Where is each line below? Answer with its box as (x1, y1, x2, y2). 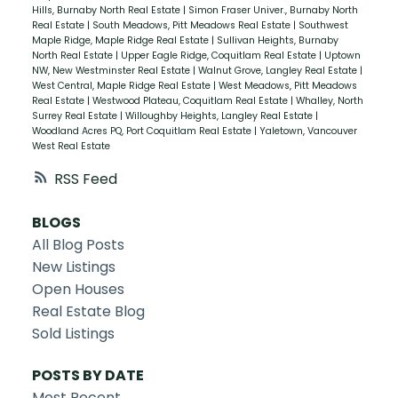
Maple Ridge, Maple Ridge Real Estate (31, 33, 211, 47)
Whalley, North (295, 93, 363, 107)
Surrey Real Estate (31, 108, 120, 123)
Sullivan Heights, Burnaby (216, 33, 338, 47)
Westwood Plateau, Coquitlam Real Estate (92, 93, 291, 107)
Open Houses (31, 278, 124, 299)
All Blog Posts (31, 234, 124, 255)
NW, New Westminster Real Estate (31, 63, 193, 77)
